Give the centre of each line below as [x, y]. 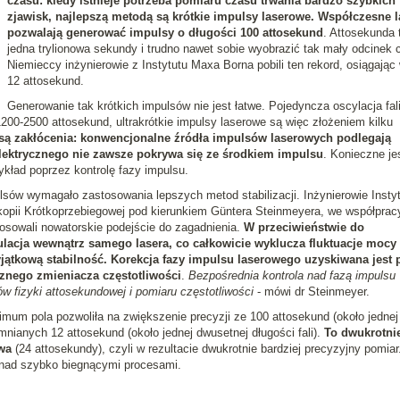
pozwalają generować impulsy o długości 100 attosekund [165, 33]
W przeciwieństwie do [304, 227]
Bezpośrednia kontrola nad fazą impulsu [292, 275]
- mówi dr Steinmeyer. [311, 292]
